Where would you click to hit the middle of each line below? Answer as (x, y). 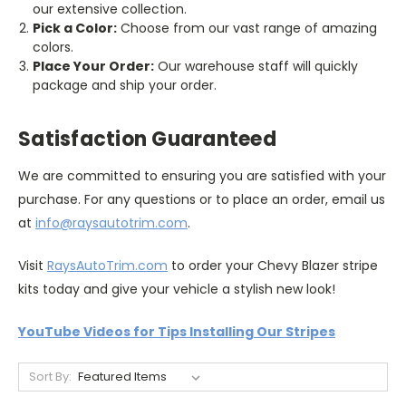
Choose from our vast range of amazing (247, 28)
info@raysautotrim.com (111, 222)
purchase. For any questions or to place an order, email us (202, 199)
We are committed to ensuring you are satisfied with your (202, 175)
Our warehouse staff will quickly (256, 66)
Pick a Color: (75, 28)
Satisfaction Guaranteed (147, 139)
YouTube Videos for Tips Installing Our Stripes (177, 331)
